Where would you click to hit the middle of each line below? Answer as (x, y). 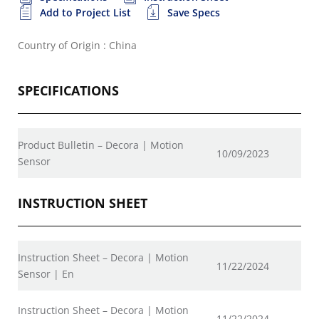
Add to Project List (85, 12)
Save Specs (194, 12)
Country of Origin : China (77, 45)
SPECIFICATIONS (68, 90)
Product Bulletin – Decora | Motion (101, 145)
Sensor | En (46, 274)
